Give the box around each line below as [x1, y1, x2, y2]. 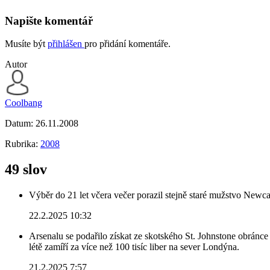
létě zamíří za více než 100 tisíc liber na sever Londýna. [29, 242, 239, 253]
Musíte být [5, 39, 48, 49]
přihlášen [48, 39, 84, 49]
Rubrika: [5, 139, 40, 149]
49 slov [5, 162, 47, 178]
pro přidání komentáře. [84, 39, 171, 49]
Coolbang [5, 98, 42, 108]
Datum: [5, 118, 36, 129]
